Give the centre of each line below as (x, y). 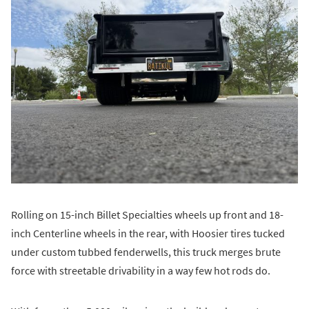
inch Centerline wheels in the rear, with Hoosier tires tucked (148, 233)
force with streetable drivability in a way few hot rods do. (141, 271)
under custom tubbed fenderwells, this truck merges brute (146, 252)
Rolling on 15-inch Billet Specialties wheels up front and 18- (147, 215)
